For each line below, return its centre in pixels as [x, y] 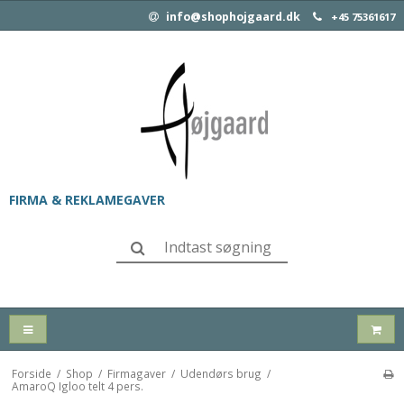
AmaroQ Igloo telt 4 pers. [77, 386]
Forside [31, 374]
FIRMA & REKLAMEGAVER [87, 200]
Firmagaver [136, 374]
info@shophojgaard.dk [232, 17]
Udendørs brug [220, 374]
